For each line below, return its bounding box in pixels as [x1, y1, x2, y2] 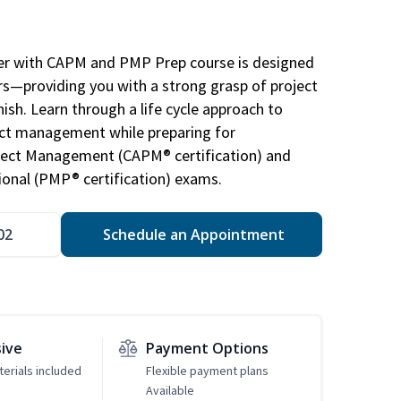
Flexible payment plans [145, 363, 269, 380]
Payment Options [145, 338, 269, 359]
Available [145, 382, 194, 399]
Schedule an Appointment [98, 225, 285, 245]
